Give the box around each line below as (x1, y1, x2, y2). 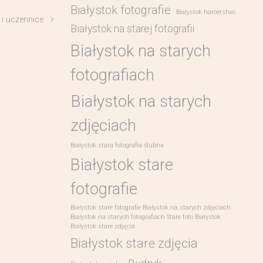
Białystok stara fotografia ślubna (70, 141, 164, 149)
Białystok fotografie (70, 3, 171, 17)
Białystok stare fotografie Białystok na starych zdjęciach (70, 204, 231, 211)
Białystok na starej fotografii (70, 23, 194, 35)
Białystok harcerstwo (176, 8, 235, 16)
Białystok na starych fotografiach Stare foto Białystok (70, 213, 221, 221)
